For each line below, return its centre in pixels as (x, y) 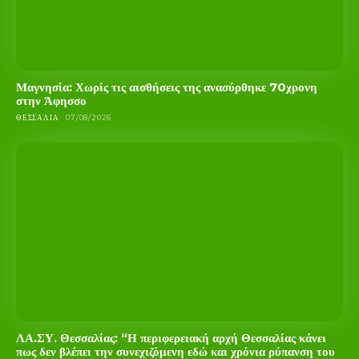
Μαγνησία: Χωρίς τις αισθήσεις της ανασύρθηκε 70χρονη (167, 87)
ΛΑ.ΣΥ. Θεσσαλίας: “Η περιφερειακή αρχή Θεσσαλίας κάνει (171, 338)
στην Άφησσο (51, 100)
